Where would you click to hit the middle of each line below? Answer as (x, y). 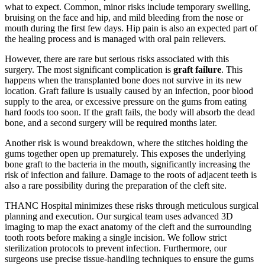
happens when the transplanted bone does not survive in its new (123, 80)
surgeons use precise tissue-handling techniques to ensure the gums (129, 258)
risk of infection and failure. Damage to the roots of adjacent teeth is (131, 174)
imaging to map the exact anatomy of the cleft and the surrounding (128, 227)
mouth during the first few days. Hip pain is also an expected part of (131, 28)
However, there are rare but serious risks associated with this (117, 59)
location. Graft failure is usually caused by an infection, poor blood (129, 91)
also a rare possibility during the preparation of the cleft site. (116, 185)
